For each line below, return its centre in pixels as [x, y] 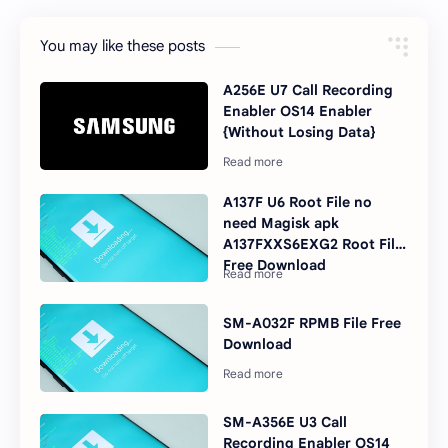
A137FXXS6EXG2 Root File [313, 244]
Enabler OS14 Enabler [298, 111]
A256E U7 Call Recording [308, 90]
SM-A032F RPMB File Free [312, 322]
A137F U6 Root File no [298, 202]
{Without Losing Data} [299, 132]
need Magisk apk [281, 223]
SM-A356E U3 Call [285, 422]
